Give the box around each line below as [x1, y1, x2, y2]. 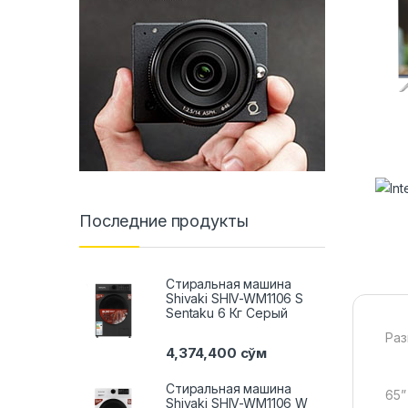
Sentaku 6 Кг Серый [166, 304, 288, 321]
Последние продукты [79, 211, 249, 231]
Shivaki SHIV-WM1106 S [166, 290, 304, 306]
